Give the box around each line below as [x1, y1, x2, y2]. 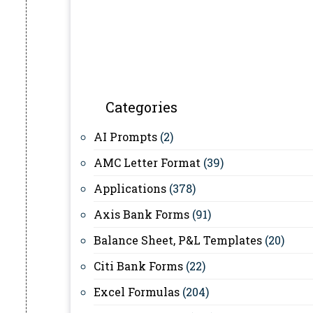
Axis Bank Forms [94, 207, 189, 221]
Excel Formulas [94, 284, 180, 299]
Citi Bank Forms [94, 259, 183, 273]
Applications [94, 181, 166, 196]
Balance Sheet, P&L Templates [94, 233, 262, 247]
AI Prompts [94, 129, 157, 144]
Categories [105, 98, 177, 116]
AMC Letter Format [94, 155, 201, 170]
